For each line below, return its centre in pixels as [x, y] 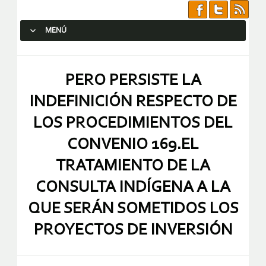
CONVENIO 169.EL [133, 145]
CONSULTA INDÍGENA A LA [133, 188]
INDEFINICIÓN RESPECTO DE [133, 102]
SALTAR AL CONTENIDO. [69, 52]
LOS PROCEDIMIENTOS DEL [133, 123]
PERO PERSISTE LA [133, 81]
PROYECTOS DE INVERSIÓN [133, 230]
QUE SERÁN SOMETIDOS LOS [133, 209]
